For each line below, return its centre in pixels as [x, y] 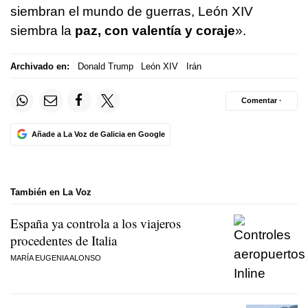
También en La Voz [51, 192]
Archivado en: [40, 66]
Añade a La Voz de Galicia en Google [98, 134]
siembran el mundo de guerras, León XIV [132, 12]
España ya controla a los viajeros [96, 223]
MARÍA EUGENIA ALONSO [56, 258]
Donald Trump [105, 66]
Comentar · [262, 101]
